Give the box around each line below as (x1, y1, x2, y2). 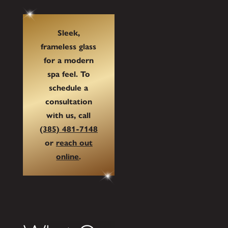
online (56, 152, 79, 162)
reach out (55, 138, 93, 148)
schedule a (49, 83, 89, 93)
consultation (45, 97, 92, 107)
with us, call (46, 110, 91, 121)
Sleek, (57, 28, 80, 38)
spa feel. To (47, 69, 90, 79)
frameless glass (41, 42, 97, 52)
